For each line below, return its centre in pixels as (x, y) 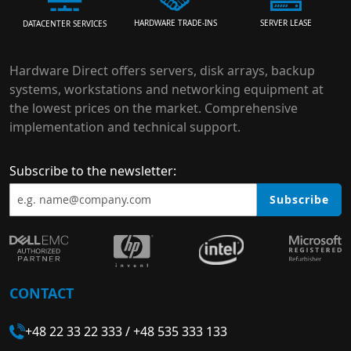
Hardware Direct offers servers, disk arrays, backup (162, 70)
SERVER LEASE (286, 23)
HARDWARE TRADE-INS (175, 23)
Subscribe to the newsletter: (93, 170)
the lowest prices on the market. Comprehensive (154, 108)
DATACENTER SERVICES (65, 23)
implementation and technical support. (125, 127)
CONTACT (42, 293)
